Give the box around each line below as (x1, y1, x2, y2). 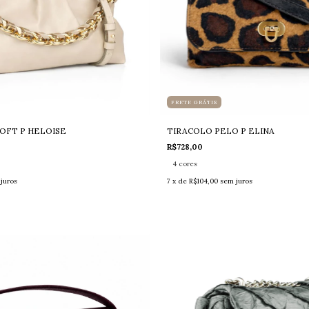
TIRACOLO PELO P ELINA (166, 125, 275, 136)
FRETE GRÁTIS (170, 98, 217, 106)
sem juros (219, 176, 252, 186)
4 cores (172, 159, 197, 168)
